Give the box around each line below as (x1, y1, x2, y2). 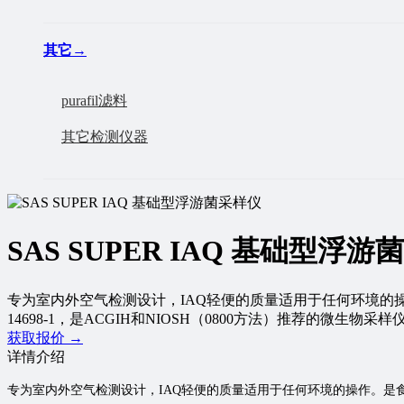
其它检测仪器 (61, 128, 148, 144)
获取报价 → (7, 329, 83, 345)
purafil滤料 (61, 92, 127, 108)
